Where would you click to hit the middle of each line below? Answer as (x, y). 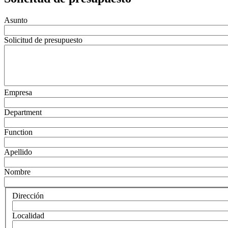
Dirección (28, 195)
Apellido (18, 152)
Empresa (18, 93)
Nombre (17, 172)
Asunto (16, 20)
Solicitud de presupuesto (43, 40)
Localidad (28, 215)
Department (23, 112)
